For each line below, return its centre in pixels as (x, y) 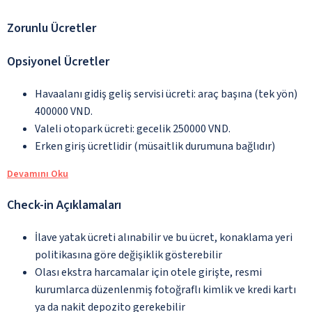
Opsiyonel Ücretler (58, 61)
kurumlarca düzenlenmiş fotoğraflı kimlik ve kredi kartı (165, 289)
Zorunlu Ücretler (52, 28)
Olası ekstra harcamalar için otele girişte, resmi (148, 272)
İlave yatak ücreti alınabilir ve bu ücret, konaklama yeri (164, 237)
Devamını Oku (38, 174)
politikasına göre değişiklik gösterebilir (128, 255)
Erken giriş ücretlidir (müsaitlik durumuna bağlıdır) (155, 146)
